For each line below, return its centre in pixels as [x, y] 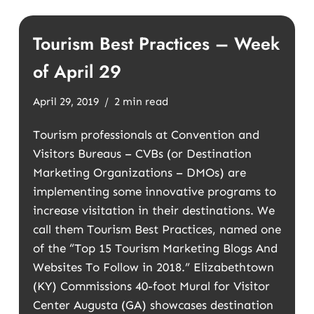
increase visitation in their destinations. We [153, 210]
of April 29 [77, 71]
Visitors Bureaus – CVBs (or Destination [142, 153]
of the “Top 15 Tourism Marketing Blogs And [155, 248]
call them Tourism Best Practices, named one [157, 229]
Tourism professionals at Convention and [146, 135]
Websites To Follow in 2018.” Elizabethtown [153, 267]
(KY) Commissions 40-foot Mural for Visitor [151, 286]
